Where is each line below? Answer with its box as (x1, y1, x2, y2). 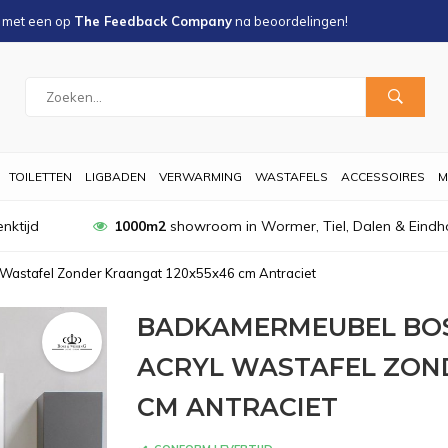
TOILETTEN (9, 169, 72, 184)
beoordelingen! (254, 13, 348, 29)
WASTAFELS (255, 169, 328, 184)
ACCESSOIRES (341, 169, 425, 184)
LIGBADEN (85, 169, 146, 184)
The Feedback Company (74, 13, 232, 29)
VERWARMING (159, 169, 242, 184)
